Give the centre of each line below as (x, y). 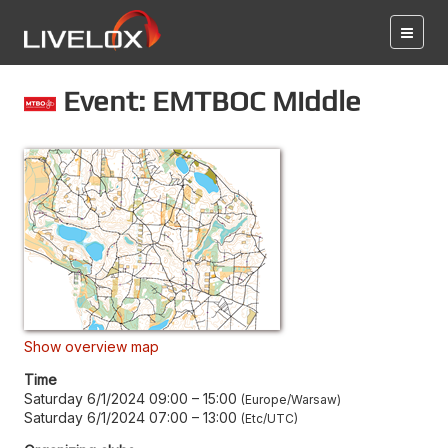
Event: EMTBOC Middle (208, 100)
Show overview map (91, 346)
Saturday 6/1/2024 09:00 (106, 398)
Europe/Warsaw (291, 399)
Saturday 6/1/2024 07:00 (106, 417)
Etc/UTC (269, 418)
